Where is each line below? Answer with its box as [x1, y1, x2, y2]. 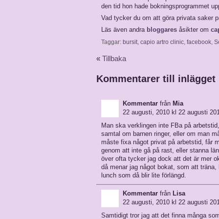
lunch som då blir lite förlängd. [101, 172, 186, 179]
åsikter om [177, 26, 211, 33]
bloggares [147, 26, 177, 33]
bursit [123, 39, 137, 45]
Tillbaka [102, 55, 126, 63]
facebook [187, 39, 211, 45]
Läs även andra [101, 26, 147, 33]
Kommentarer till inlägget [96, 73, 216, 84]
